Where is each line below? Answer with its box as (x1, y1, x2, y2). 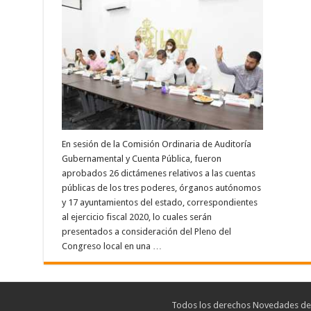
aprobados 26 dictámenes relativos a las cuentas (61, 167, 255, 178)
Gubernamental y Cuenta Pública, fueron (61, 153, 221, 164)
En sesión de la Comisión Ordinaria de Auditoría (61, 138, 251, 149)
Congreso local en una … (61, 240, 162, 251)
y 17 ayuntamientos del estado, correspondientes (61, 196, 258, 208)
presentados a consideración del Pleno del (61, 226, 231, 237)
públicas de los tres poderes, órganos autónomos (61, 182, 261, 193)
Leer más (69, 265, 100, 276)
